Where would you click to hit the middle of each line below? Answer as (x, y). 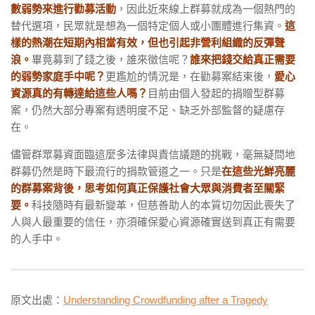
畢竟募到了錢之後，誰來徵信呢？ (111, 60)
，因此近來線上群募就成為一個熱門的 (206, 9)
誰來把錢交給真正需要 (243, 60)
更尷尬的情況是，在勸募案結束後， (190, 77)
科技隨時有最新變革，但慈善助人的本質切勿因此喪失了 (163, 205)
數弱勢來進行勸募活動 (63, 9)
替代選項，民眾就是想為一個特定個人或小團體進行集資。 (148, 26)
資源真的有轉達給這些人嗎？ (79, 94)
